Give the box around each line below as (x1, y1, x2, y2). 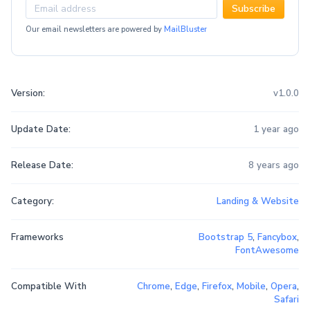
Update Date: (11, 123, 71, 136)
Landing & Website (216, 195, 299, 208)
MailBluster (164, 24, 207, 35)
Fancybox (257, 231, 297, 244)
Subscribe (232, 2, 275, 16)
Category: (11, 195, 54, 208)
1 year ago (253, 123, 299, 136)
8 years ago (248, 159, 299, 172)
